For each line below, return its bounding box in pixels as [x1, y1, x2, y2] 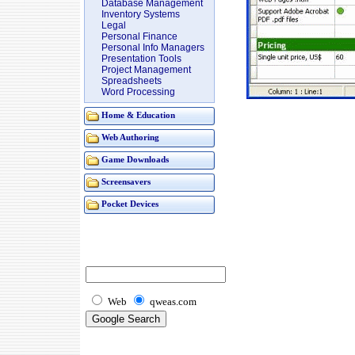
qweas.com [150, 296, 197, 307]
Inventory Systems [101, 9, 180, 20]
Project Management [101, 64, 191, 75]
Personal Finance [101, 31, 177, 42]
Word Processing [101, 86, 175, 97]
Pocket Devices [101, 200, 158, 208]
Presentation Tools [101, 53, 181, 64]
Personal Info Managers [101, 42, 204, 53]
